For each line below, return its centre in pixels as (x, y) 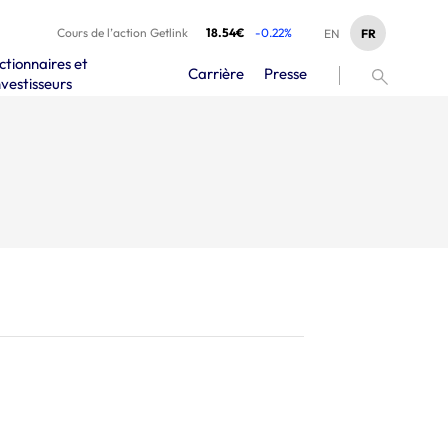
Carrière (216, 73)
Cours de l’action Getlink (122, 32)
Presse (286, 73)
